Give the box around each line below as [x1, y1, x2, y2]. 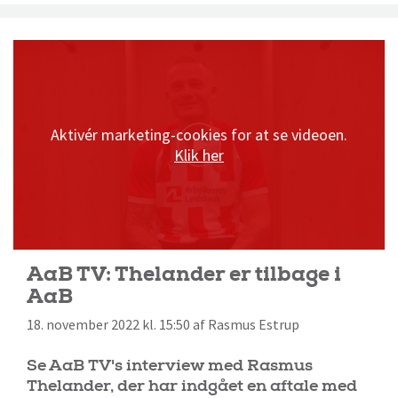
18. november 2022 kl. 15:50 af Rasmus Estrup [27, 316, 299, 334]
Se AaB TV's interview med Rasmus [27, 355, 313, 377]
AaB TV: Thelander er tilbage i [27, 260, 341, 288]
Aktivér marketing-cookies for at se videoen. [51, 124, 347, 146]
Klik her [174, 145, 224, 166]
